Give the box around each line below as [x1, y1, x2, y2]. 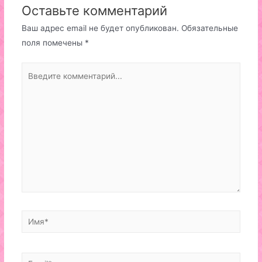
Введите [20, 64, 54, 74]
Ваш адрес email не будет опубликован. [21, 23, 179, 33]
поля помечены [21, 38, 85, 48]
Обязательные [178, 23, 238, 33]
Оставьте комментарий [21, 3, 167, 19]
